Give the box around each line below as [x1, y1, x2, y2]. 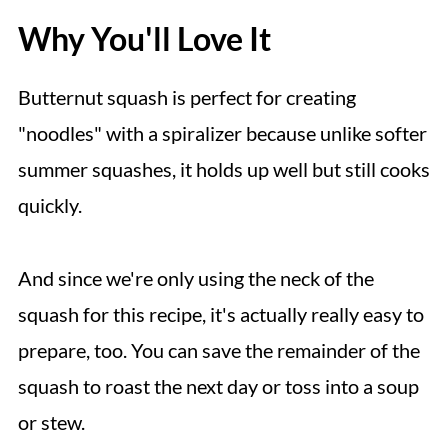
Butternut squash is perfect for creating [17, 85, 356, 109]
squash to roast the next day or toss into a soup [17, 374, 419, 398]
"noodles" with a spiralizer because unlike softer [17, 121, 427, 145]
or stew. [17, 410, 85, 434]
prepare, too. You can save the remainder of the [17, 338, 420, 362]
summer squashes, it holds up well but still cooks [17, 157, 430, 181]
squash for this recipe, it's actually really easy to [17, 302, 424, 326]
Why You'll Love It [17, 19, 271, 58]
